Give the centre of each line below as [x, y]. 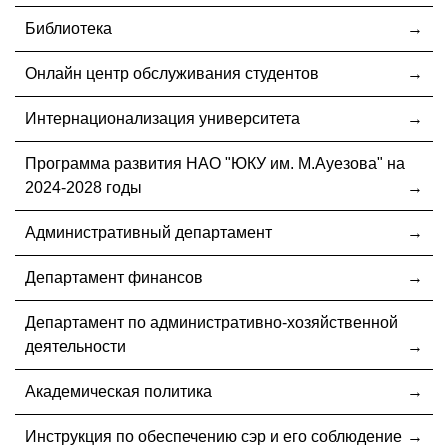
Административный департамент [148, 232]
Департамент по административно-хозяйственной [211, 322]
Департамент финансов [114, 277]
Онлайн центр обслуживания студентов [172, 73]
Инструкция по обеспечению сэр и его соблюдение [213, 436]
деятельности [75, 346]
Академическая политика [118, 391]
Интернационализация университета [162, 118]
